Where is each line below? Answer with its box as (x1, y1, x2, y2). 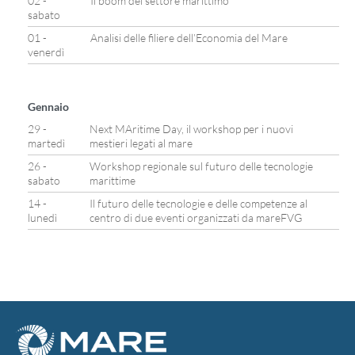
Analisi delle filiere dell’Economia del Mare (90, 31, 288, 44)
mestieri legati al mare (90, 136, 193, 150)
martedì (28, 136, 65, 150)
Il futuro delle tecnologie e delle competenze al (90, 197, 307, 210)
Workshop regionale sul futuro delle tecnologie (90, 159, 313, 173)
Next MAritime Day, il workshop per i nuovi (90, 122, 293, 136)
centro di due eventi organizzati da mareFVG (90, 211, 302, 224)
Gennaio (28, 100, 69, 113)
